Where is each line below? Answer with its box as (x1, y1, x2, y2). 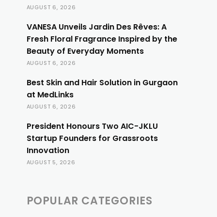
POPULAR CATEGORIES (26, 193, 153, 208)
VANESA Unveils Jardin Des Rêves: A (26, 21, 167, 32)
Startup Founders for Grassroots (26, 133, 158, 144)
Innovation (26, 145, 69, 156)
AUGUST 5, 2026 (26, 158, 76, 166)
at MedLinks (26, 89, 74, 100)
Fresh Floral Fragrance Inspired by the (26, 33, 177, 45)
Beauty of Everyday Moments (26, 46, 144, 57)
